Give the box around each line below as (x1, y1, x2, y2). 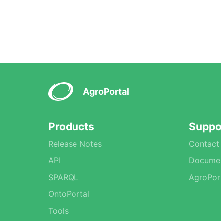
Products (48, 120, 94, 133)
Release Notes (48, 139, 102, 148)
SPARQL (48, 172, 78, 182)
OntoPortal (48, 189, 89, 199)
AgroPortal (83, 86, 129, 97)
